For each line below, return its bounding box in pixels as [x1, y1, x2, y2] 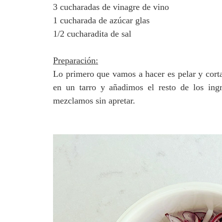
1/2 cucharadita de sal [53, 29, 131, 39]
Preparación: [53, 55, 98, 66]
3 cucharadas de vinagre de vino [53, 2, 169, 12]
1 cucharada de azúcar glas [53, 15, 150, 26]
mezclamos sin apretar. [53, 96, 138, 106]
